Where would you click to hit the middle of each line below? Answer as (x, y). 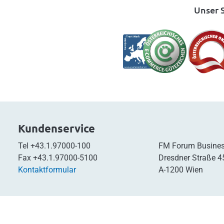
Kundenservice (56, 128)
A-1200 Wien (180, 169)
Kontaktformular (47, 169)
